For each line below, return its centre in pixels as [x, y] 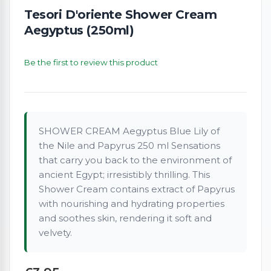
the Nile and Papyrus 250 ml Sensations [129, 146]
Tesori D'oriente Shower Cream [121, 15]
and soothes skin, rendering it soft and [125, 218]
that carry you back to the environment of [135, 160]
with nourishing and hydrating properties [132, 204]
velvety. [55, 233]
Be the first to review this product [91, 63]
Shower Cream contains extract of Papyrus [137, 189]
